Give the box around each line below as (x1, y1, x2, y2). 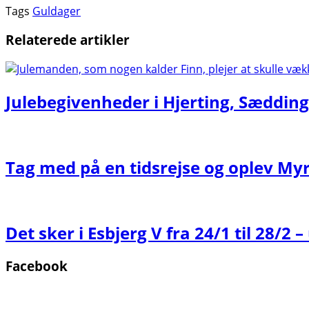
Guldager (32, 3, 81, 19)
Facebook (6, 257, 68, 275)
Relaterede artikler (6, 31, 130, 49)
